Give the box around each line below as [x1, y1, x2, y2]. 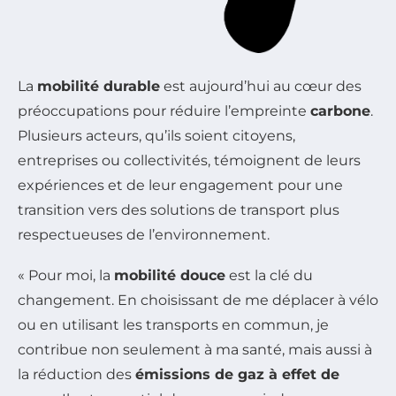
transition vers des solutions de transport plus [18, 201, 339, 218]
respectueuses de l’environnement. [18, 225, 270, 243]
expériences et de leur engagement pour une [18, 176, 343, 194]
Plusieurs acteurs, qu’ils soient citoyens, [18, 126, 295, 144]
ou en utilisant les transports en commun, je [18, 316, 329, 333]
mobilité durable [37, 77, 160, 95]
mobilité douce [114, 266, 225, 284]
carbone [310, 102, 370, 119]
